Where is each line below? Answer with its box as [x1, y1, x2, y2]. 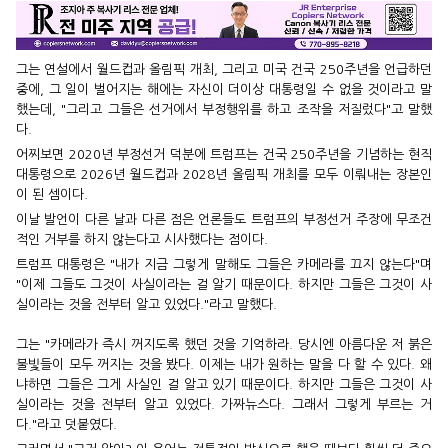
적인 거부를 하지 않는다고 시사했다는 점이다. [16, 233, 268, 247]
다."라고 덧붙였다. [16, 418, 117, 432]
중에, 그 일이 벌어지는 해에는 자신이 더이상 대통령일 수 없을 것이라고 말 [16, 83, 432, 97]
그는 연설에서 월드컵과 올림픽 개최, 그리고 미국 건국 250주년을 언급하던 [16, 63, 432, 77]
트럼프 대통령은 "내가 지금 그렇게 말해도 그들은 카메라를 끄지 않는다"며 [16, 258, 432, 272]
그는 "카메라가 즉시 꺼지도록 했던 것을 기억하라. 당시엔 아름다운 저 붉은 [16, 338, 432, 352]
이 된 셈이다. [16, 188, 88, 202]
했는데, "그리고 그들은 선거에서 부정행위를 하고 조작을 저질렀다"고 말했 [16, 103, 432, 117]
